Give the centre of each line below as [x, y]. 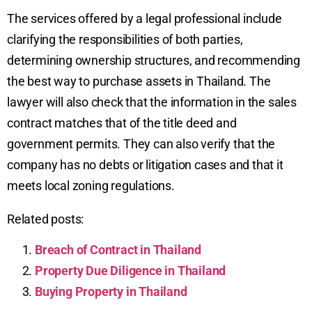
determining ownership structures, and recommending [154, 60]
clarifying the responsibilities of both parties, [125, 39]
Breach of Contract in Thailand [118, 250]
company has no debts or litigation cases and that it [145, 164]
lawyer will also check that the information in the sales [152, 102]
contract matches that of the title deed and [122, 123]
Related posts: [46, 219]
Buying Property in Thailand [111, 292]
